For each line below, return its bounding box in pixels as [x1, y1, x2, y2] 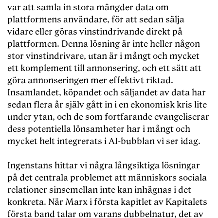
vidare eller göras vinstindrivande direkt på [7, 27, 182, 37]
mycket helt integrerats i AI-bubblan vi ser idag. [7, 136, 200, 147]
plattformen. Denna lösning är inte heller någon [7, 39, 200, 50]
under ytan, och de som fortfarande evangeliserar [7, 112, 209, 123]
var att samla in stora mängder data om [7, 2, 169, 13]
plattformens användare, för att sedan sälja [7, 15, 184, 25]
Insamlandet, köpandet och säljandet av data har [7, 88, 206, 98]
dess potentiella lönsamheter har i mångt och [7, 124, 190, 135]
